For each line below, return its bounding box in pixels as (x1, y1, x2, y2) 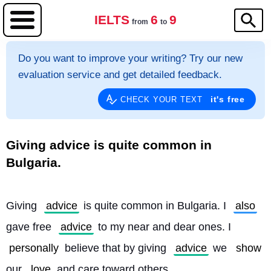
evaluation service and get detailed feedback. (18, 69, 222, 80)
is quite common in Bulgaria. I (80, 200, 229, 212)
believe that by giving (62, 242, 169, 254)
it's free (210, 94, 245, 104)
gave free (6, 221, 54, 233)
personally (9, 242, 59, 254)
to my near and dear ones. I (95, 221, 234, 233)
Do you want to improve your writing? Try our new (18, 53, 243, 64)
